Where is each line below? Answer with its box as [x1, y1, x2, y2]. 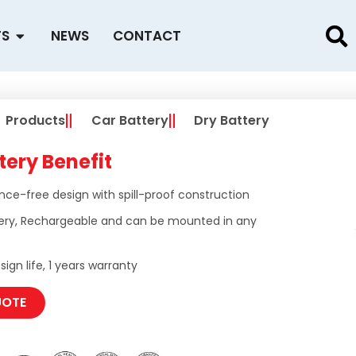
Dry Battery [194, 111, 269, 130]
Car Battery [91, 111, 168, 130]
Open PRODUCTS [12, 21, 122, 41]
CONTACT [112, 25, 181, 45]
